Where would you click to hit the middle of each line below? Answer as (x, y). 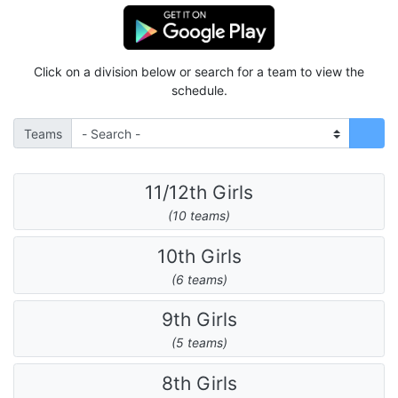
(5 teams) (199, 342)
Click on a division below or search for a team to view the (199, 72)
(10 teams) (199, 215)
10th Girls (199, 256)
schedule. (199, 91)
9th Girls (199, 319)
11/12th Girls (199, 192)
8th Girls (199, 383)
